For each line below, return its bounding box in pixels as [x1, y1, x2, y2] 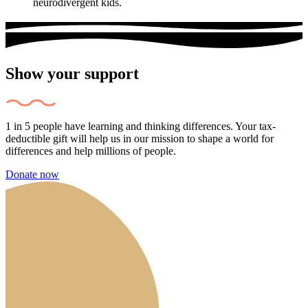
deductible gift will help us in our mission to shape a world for [5, 132, 274, 144]
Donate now [5, 168, 59, 180]
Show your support [5, 64, 139, 82]
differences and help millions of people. [5, 144, 176, 157]
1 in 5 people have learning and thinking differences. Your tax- [5, 120, 276, 132]
